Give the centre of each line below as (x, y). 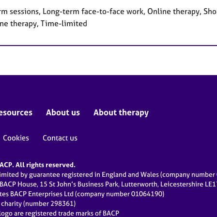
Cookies (16, 138)
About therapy (121, 112)
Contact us (60, 138)
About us (63, 112)
